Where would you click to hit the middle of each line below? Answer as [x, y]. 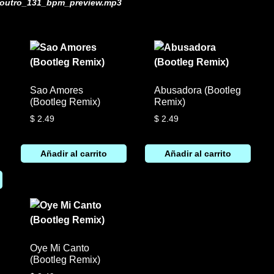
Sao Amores [57, 90]
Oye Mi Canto [60, 248]
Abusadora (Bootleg [198, 90]
